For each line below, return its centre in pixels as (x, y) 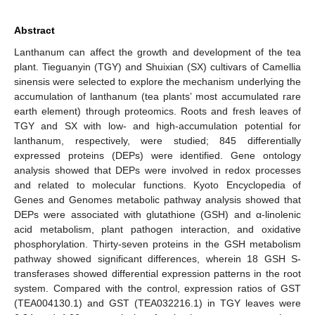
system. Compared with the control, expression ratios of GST (157, 288)
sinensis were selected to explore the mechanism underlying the (157, 81)
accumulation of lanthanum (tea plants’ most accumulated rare (157, 96)
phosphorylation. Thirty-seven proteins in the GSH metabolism (157, 244)
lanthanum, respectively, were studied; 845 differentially (157, 140)
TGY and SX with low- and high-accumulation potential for (157, 126)
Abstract (34, 30)
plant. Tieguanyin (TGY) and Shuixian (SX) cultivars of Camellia (157, 66)
